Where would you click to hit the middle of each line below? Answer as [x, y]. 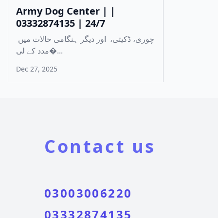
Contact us [100, 146]
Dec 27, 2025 [37, 69]
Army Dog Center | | [66, 11]
